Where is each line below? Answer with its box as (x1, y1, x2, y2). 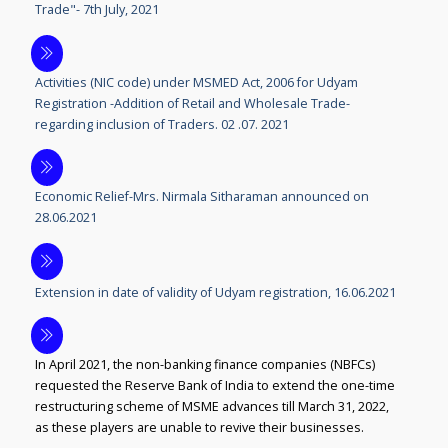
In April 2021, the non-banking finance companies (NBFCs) (34, 356, 375, 374)
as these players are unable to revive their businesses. (34, 419, 364, 437)
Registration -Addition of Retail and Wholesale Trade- (34, 94, 350, 112)
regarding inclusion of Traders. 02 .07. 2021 (34, 115, 289, 133)
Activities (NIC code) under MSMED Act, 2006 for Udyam (34, 73, 358, 91)
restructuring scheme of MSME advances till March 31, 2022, (34, 398, 389, 416)
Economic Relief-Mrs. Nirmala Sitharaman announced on (34, 188, 369, 206)
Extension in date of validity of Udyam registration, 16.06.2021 (34, 283, 396, 301)
